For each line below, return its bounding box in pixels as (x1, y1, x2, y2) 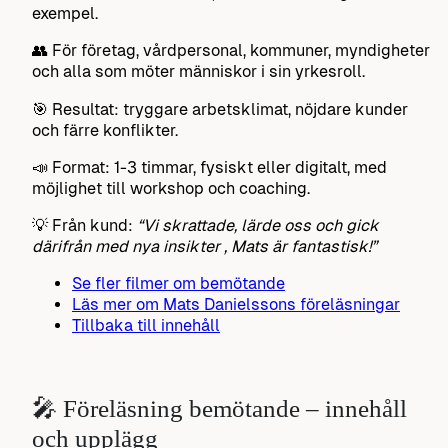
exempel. (32, 4, 98, 24)
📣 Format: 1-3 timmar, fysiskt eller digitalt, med (32, 157, 387, 177)
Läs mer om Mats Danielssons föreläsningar (72, 295, 400, 315)
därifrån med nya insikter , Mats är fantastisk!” (32, 236, 377, 256)
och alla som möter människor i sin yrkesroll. (32, 62, 365, 82)
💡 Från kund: (32, 215, 137, 235)
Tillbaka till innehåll (72, 316, 220, 336)
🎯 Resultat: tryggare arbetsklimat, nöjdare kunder (32, 99, 408, 119)
